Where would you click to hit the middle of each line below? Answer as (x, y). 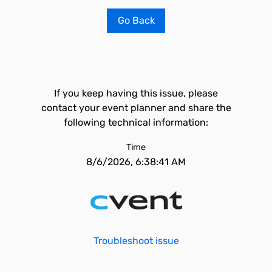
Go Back (136, 20)
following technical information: (136, 122)
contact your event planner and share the (136, 108)
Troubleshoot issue (136, 241)
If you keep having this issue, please (136, 93)
